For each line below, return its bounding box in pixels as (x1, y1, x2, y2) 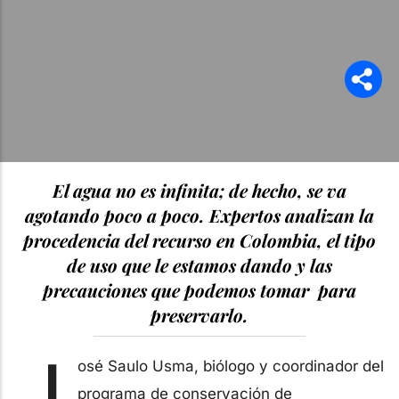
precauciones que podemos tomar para (43, 277, 356, 302)
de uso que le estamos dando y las (67, 252, 332, 277)
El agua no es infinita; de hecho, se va (53, 177, 346, 202)
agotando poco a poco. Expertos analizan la (25, 202, 374, 227)
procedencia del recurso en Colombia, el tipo (23, 227, 376, 252)
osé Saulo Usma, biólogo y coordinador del (77, 356, 384, 375)
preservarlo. (151, 302, 248, 327)
